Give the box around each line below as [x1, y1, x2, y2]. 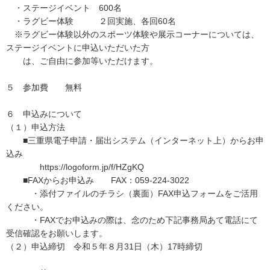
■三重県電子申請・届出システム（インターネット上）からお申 [6, 136, 264, 145]
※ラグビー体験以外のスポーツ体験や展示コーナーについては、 [6, 30, 259, 39]
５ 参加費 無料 [6, 83, 82, 92]
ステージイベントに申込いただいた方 [6, 43, 158, 52]
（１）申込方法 [6, 122, 65, 132]
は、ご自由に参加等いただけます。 [6, 56, 158, 66]
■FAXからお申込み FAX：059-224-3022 [6, 175, 198, 185]
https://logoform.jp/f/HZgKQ [6, 162, 144, 172]
